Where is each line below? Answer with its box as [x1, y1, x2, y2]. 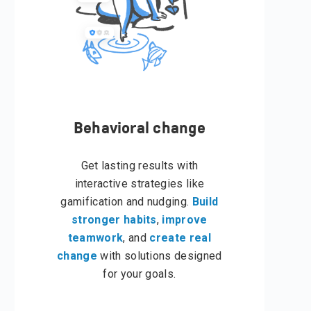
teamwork [67, 231, 124, 245]
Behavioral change [73, 119, 205, 137]
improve [162, 213, 208, 227]
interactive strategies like [74, 177, 205, 191]
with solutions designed [96, 249, 222, 263]
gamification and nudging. [60, 195, 192, 209]
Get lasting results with [81, 159, 199, 173]
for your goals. [103, 267, 176, 281]
